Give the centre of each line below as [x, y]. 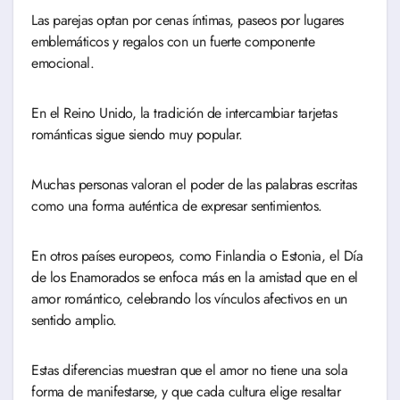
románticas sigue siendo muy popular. [139, 135]
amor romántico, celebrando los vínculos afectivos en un [189, 299]
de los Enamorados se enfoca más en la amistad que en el [195, 278]
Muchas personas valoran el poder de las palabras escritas [194, 185]
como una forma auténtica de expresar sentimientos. [179, 206]
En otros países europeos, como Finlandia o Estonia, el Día [197, 256]
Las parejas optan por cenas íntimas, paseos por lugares [187, 21]
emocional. [63, 63]
